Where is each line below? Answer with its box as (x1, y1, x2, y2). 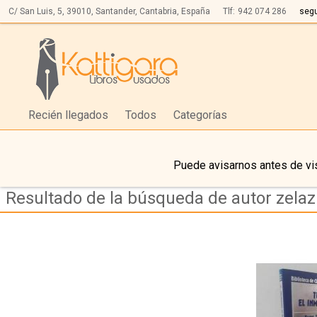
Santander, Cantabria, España (96, 6, 210, 16)
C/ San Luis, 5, (8, 6, 64, 16)
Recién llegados (28, 108, 108, 122)
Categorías (173, 108, 227, 122)
